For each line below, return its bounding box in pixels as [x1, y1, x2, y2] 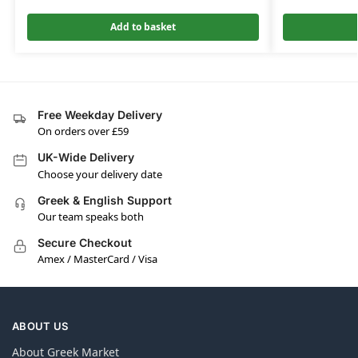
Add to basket [109, 19, 176, 34]
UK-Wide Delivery [38, 150, 134, 165]
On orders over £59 [38, 124, 129, 139]
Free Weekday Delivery [38, 107, 162, 121]
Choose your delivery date [38, 166, 162, 181]
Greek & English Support [38, 193, 172, 207]
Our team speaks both [38, 209, 144, 224]
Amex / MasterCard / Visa [38, 252, 157, 267]
